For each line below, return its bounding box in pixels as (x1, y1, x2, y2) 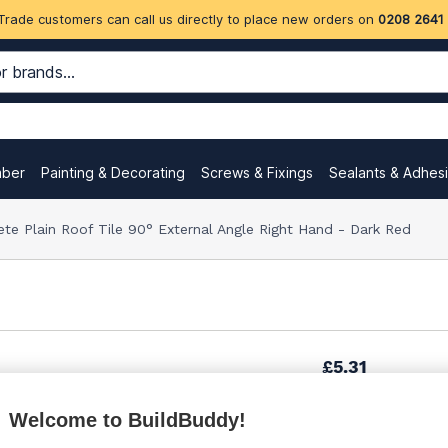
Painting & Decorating (41, 164, 185, 181)
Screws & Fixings (201, 164, 313, 181)
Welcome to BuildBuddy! (9, 409, 246, 431)
